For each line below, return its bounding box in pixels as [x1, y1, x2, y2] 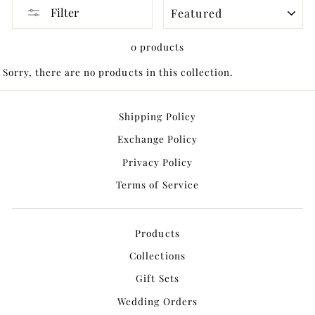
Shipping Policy [119, 110, 196, 122]
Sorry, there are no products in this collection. [3, 65, 233, 78]
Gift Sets [136, 271, 179, 285]
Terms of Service [116, 178, 199, 191]
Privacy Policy [122, 155, 193, 168]
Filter [51, 5, 79, 20]
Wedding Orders [117, 294, 198, 307]
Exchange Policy [117, 132, 198, 146]
